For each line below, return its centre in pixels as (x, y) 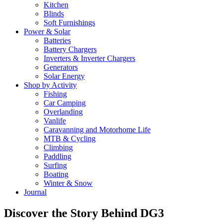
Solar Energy (64, 76)
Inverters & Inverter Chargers (89, 58)
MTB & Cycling (70, 139)
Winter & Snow (68, 183)
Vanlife (55, 121)
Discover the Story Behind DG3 (84, 213)
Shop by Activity (50, 85)
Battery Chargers (70, 50)
